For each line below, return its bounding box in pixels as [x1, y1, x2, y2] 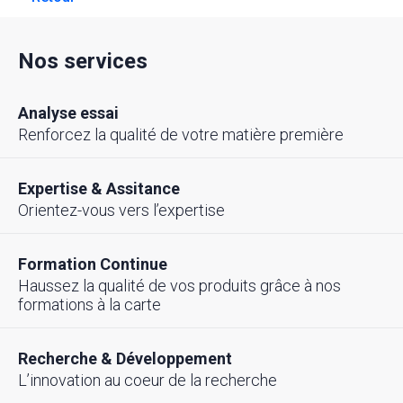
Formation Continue [18, 255, 167, 274]
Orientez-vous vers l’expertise [18, 201, 225, 220]
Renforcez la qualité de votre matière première [18, 125, 344, 145]
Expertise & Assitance [18, 179, 180, 199]
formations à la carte [18, 295, 161, 315]
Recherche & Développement [18, 349, 232, 369]
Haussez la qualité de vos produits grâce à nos [18, 276, 341, 296]
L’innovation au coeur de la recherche [18, 371, 277, 390]
